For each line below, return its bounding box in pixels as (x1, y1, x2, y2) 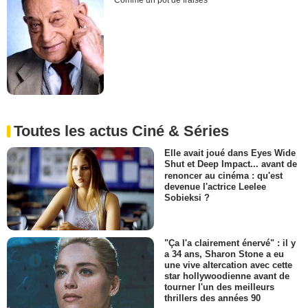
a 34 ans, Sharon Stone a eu (164, 248, 284, 259)
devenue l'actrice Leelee (164, 181, 266, 192)
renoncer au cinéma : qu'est (164, 170, 283, 181)
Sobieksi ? (164, 192, 210, 203)
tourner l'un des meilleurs (164, 282, 274, 293)
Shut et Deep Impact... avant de (164, 159, 297, 170)
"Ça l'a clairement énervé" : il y (164, 237, 296, 248)
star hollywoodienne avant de (164, 271, 289, 282)
